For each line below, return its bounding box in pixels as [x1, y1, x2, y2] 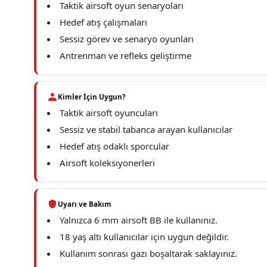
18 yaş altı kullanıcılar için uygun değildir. [60, 231, 229, 243]
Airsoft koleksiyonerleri [60, 157, 155, 169]
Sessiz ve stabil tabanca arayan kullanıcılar [60, 123, 232, 135]
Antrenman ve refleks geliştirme [60, 49, 191, 61]
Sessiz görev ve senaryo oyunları [60, 33, 194, 45]
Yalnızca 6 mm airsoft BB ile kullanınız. [60, 214, 218, 226]
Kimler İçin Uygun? [58, 92, 126, 101]
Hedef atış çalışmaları [60, 16, 147, 28]
